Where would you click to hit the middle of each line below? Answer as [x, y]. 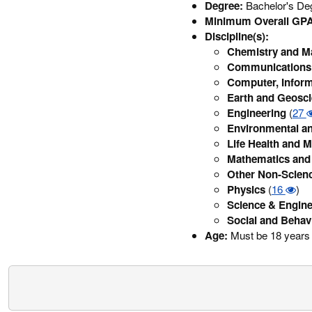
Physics [246, 189]
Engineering [256, 113]
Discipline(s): [236, 36]
